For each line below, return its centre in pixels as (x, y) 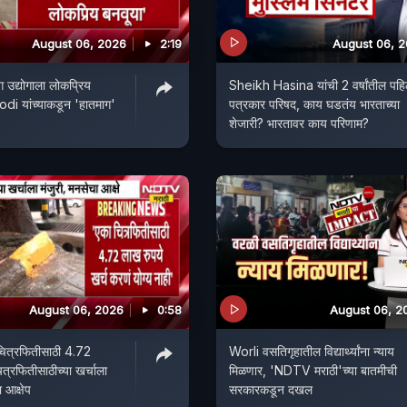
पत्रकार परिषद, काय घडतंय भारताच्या (314, 104)
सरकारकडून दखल (271, 390)
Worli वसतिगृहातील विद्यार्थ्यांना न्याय (312, 352)
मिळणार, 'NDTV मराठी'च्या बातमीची (313, 371)
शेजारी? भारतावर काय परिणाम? (299, 123)
